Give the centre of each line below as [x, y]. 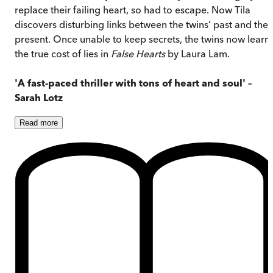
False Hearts [139, 53]
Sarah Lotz [39, 97]
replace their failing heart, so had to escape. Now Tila [133, 9]
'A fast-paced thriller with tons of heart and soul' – [133, 83]
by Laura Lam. [199, 53]
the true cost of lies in [63, 53]
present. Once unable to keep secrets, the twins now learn [142, 39]
